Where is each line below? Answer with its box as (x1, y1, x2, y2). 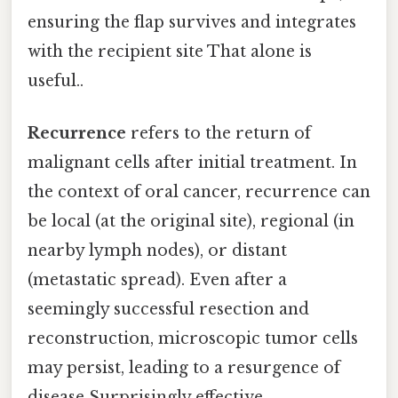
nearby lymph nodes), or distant (28, 241, 287, 261)
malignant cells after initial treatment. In (28, 153, 357, 173)
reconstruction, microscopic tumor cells (28, 329, 358, 349)
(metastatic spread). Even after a (28, 270, 287, 291)
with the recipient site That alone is (28, 41, 312, 61)
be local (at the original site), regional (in (28, 211, 354, 232)
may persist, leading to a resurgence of (28, 358, 340, 378)
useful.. (28, 70, 84, 91)
